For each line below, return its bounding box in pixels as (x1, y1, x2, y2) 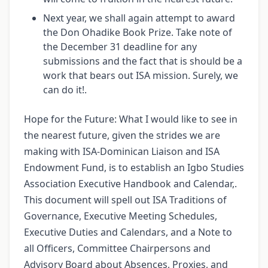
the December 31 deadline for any (43, 40, 197, 54)
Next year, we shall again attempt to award (43, 11, 235, 25)
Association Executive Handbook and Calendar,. (24, 177, 237, 191)
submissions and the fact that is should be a (43, 54, 242, 68)
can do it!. (43, 83, 87, 97)
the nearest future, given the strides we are (24, 129, 220, 142)
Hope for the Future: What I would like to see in (24, 112, 237, 126)
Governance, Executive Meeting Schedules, (24, 209, 217, 223)
